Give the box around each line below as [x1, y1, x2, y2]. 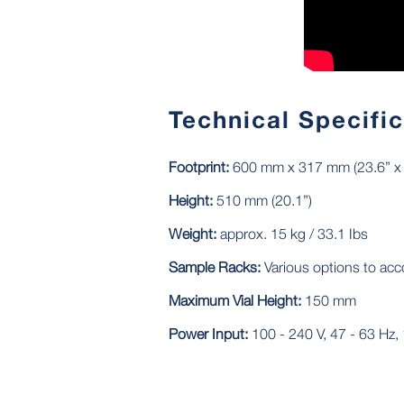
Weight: [169, 225, 216, 242]
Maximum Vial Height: [169, 291, 301, 308]
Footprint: [169, 158, 229, 175]
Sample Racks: [169, 258, 261, 275]
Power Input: [169, 325, 248, 342]
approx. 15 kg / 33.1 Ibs [216, 225, 368, 242]
